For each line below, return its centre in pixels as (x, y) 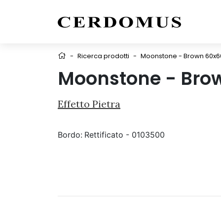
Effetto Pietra (89, 104)
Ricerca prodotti (103, 56)
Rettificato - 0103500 (125, 135)
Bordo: (70, 135)
